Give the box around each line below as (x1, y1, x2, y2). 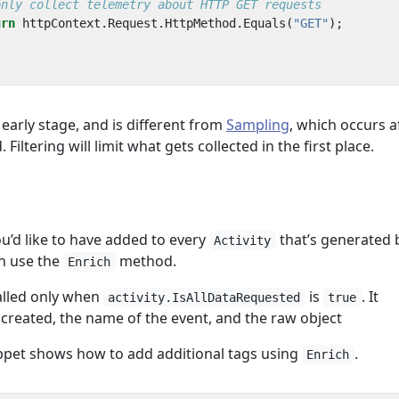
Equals (243, 16, 286, 30)
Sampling (226, 115, 289, 134)
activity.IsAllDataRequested (108, 290, 301, 305)
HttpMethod (165, 16, 236, 30)
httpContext (22, 16, 101, 30)
